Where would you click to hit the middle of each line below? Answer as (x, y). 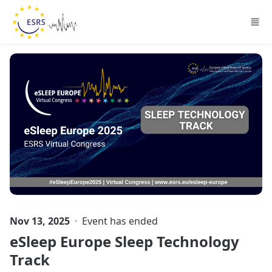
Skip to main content (51, 11)
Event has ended (120, 221)
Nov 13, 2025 (40, 221)
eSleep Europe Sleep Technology (124, 241)
